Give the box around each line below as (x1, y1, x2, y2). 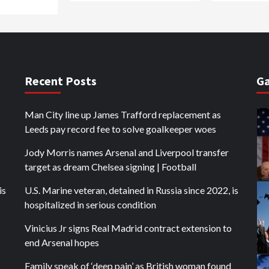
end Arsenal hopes (24, 237, 99, 248)
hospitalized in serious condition (24, 199, 156, 210)
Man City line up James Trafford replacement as (24, 109, 221, 120)
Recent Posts (24, 73, 97, 88)
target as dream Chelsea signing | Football (24, 161, 196, 172)
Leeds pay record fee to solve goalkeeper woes (24, 123, 216, 134)
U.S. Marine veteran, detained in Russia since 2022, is (24, 184, 238, 196)
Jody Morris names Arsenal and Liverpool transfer (24, 147, 229, 158)
